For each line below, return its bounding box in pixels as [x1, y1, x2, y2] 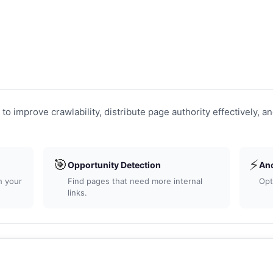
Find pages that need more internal [63, 176, 198, 186]
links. [63, 188, 83, 197]
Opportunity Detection [63, 160, 157, 170]
